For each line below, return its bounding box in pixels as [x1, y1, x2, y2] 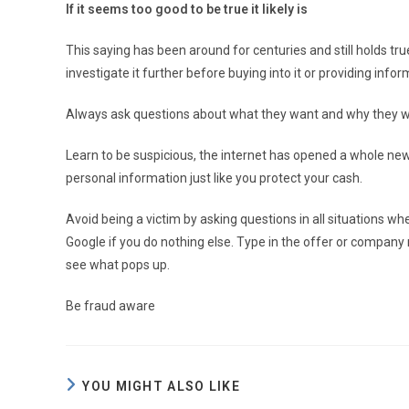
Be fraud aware [66, 298, 155, 313]
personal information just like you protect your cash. [66, 170, 362, 185]
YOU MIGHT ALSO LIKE [82, 378, 241, 393]
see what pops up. [66, 257, 170, 272]
